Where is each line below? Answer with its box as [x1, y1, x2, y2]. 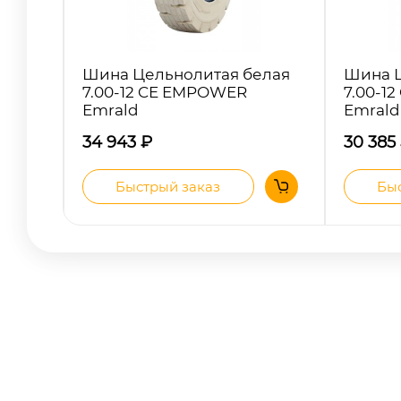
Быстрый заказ [115, 177, 221, 195]
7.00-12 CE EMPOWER [82, 82, 247, 101]
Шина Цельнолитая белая [82, 64, 290, 83]
